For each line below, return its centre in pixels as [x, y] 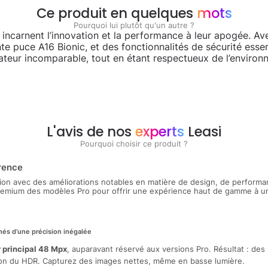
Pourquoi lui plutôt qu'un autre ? [134, 25]
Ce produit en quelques [116, 13]
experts [160, 131]
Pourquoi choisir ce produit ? [134, 144]
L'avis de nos [91, 131]
